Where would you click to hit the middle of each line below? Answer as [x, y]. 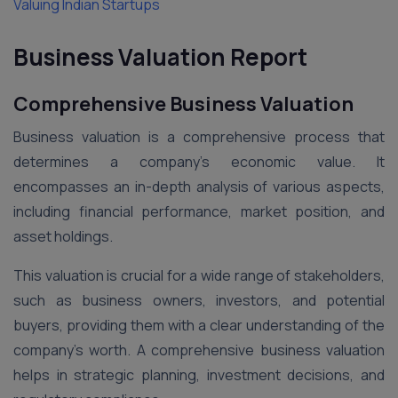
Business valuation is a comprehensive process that [199, 137]
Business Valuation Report [160, 57]
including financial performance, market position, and [199, 211]
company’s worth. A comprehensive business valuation [199, 350]
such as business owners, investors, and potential [199, 300]
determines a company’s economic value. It [199, 162]
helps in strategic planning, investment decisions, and [199, 375]
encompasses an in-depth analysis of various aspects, [199, 187]
